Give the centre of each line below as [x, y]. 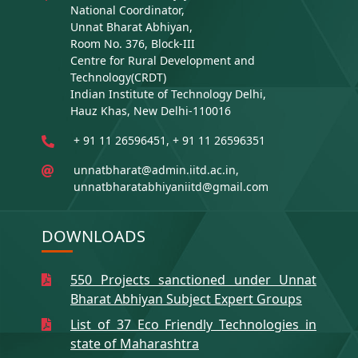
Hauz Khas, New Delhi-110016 [151, 111]
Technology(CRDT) [118, 78]
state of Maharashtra [135, 344]
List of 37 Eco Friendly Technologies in [193, 325]
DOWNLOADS [93, 237]
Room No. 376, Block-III [133, 44]
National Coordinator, [127, 10]
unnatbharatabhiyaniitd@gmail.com [171, 187]
